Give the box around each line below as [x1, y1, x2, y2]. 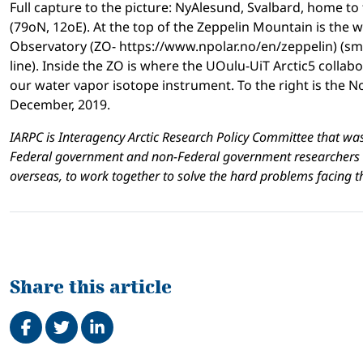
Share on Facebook [9, 299, 152, 322]
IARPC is [10, 127, 55, 146]
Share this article [10, 273, 172, 301]
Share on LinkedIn [80, 299, 216, 322]
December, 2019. [10, 95, 113, 113]
